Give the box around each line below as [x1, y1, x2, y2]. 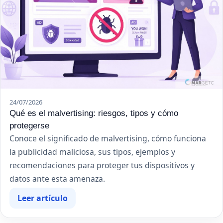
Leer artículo [17, 192, 68, 204]
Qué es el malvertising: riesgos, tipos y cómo [9, 108, 178, 118]
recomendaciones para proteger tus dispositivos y [9, 159, 195, 171]
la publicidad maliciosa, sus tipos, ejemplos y [9, 146, 175, 157]
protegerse [9, 120, 49, 130]
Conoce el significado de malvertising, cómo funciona [9, 132, 206, 144]
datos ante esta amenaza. [9, 173, 105, 184]
